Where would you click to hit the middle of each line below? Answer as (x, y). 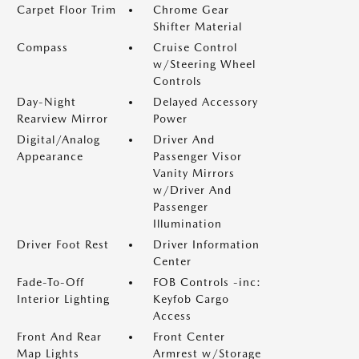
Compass (42, 47)
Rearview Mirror (63, 119)
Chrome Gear (191, 10)
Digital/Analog (58, 139)
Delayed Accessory (206, 102)
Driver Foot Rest (63, 244)
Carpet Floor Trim (67, 10)
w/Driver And (192, 190)
